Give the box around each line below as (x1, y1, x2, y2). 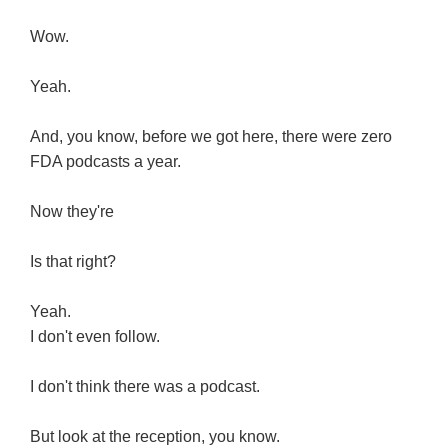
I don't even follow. (30, 328, 160, 346)
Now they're (30, 203, 118, 221)
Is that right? (30, 253, 116, 271)
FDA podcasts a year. (30, 153, 181, 171)
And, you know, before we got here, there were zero (30, 128, 392, 146)
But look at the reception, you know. (30, 428, 280, 446)
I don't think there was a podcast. (30, 378, 260, 396)
